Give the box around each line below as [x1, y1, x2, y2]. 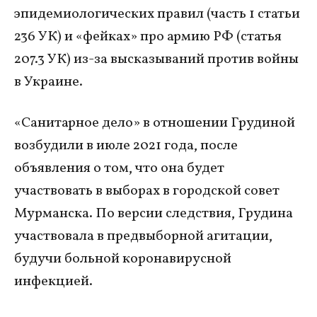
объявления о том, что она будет [14, 158, 224, 178]
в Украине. [14, 71, 83, 92]
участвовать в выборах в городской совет [14, 180, 279, 201]
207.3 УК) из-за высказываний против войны [14, 49, 299, 69]
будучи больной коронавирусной [14, 248, 231, 269]
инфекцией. [14, 271, 93, 292]
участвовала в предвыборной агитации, [14, 226, 272, 246]
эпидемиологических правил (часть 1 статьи [14, 4, 300, 24]
